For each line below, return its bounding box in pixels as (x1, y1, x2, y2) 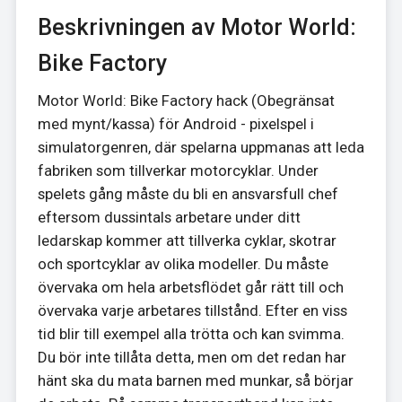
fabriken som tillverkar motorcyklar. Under (37, 161, 319, 179)
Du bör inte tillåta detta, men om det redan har (37, 347, 346, 366)
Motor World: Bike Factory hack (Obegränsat (37, 91, 335, 109)
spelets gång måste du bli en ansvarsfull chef (37, 184, 338, 203)
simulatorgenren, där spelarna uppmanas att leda (37, 137, 364, 156)
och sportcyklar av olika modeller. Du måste (37, 254, 328, 273)
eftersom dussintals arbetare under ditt (37, 207, 301, 226)
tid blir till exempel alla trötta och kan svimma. (37, 324, 345, 343)
